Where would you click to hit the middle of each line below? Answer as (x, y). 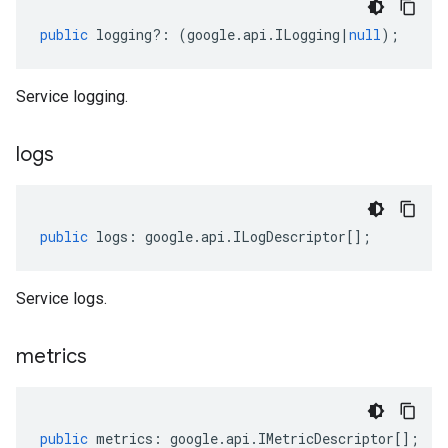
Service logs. (61, 298)
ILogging (307, 34)
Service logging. (72, 96)
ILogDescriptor (289, 236)
